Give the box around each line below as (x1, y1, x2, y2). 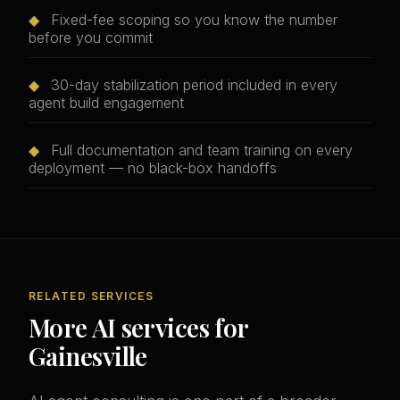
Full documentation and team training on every (46, 141, 353, 160)
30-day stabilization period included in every (46, 76, 337, 95)
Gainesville (29, 339, 147, 373)
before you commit (29, 29, 153, 47)
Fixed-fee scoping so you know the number (46, 11, 337, 29)
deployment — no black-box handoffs (29, 159, 277, 178)
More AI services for (29, 311, 248, 345)
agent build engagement (29, 94, 184, 112)
